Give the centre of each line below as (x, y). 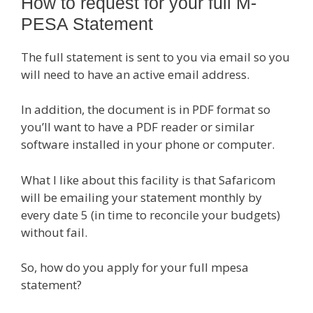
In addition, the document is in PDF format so (146, 109)
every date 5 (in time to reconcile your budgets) (151, 214)
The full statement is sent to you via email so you (155, 57)
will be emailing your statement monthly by (141, 197)
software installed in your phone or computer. (148, 144)
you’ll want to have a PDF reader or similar (138, 127)
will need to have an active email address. (135, 74)
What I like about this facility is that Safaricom (148, 180)
